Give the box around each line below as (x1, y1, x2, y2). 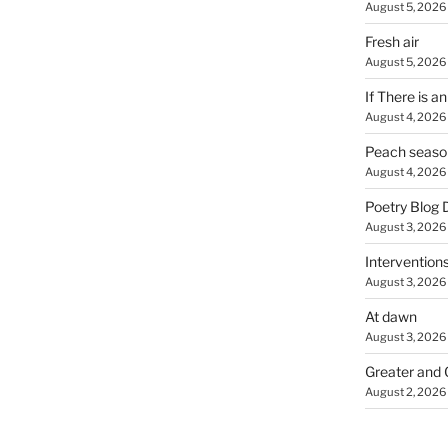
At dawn (364, 308, 417, 326)
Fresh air (364, 33, 419, 51)
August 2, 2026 (364, 385, 446, 400)
